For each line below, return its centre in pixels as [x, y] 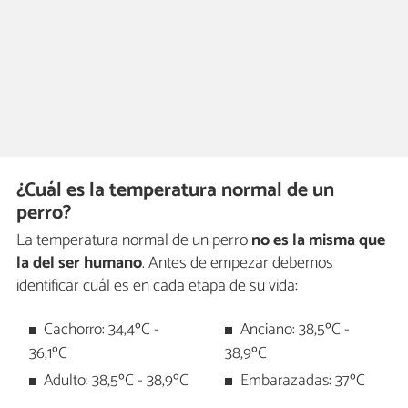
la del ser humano [79, 264]
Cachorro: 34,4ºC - [102, 330]
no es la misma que [318, 241]
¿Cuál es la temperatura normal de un [176, 191]
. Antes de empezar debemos [238, 264]
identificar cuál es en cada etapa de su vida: [157, 286]
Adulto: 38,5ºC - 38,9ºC [117, 382]
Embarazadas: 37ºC [302, 382]
